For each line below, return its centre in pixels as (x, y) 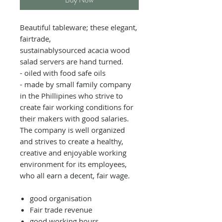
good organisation (61, 198)
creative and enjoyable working (73, 152)
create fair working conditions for (77, 107)
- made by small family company (76, 84)
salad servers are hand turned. (72, 61)
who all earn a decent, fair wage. (75, 175)
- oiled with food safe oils (63, 73)
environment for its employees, (73, 164)
